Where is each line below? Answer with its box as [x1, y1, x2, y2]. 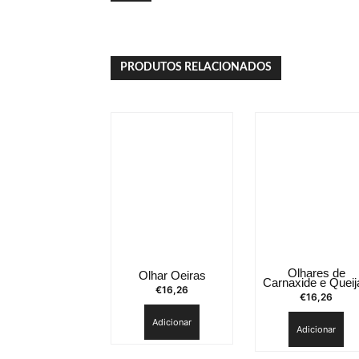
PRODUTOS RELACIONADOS [120, 62, 272, 73]
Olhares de [287, 266, 345, 280]
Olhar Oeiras [138, 268, 206, 283]
